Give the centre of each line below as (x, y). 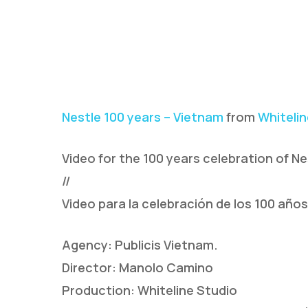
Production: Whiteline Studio (150, 290)
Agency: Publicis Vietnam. (140, 244)
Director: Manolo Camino (137, 267)
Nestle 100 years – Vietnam (143, 117)
